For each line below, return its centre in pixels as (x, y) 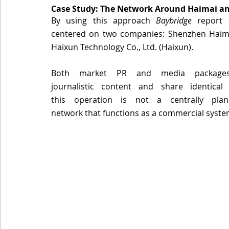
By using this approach (104, 20)
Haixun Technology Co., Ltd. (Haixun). (123, 47)
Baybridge (174, 20)
